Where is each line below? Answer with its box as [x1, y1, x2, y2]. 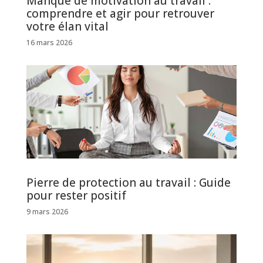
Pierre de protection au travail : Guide [26, 175, 231, 191]
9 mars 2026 [26, 207, 68, 217]
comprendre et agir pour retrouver [26, 5, 214, 21]
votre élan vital [26, 18, 109, 34]
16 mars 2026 [26, 37, 72, 48]
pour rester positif [26, 188, 126, 204]
